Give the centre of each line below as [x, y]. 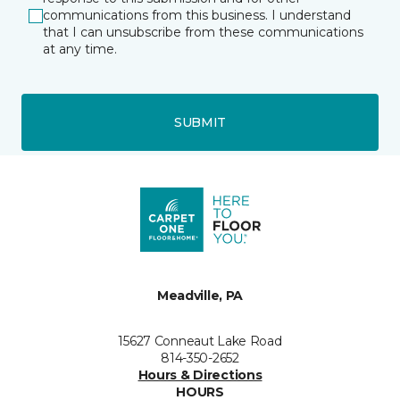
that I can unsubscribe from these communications [203, 33]
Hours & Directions [200, 375]
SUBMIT [200, 122]
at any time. [80, 50]
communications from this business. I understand [197, 16]
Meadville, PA [200, 296]
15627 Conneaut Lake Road [200, 342]
